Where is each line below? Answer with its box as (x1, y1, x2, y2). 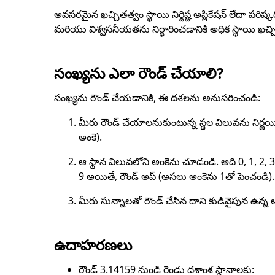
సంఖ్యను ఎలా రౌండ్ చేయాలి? (54, 63, 223, 83)
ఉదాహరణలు (54, 234, 132, 255)
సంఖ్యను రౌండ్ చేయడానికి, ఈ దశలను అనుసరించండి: (54, 91, 260, 104)
